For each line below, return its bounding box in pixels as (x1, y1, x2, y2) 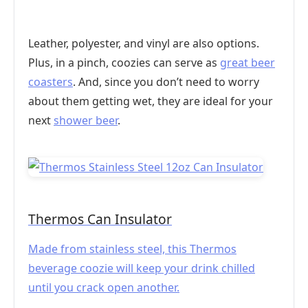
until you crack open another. (28, 280, 179, 295)
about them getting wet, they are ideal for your (28, 93, 273, 109)
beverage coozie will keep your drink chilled (28, 261, 255, 276)
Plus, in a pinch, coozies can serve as (28, 55, 220, 70)
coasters (28, 74, 73, 89)
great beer (220, 55, 275, 70)
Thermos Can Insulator (28, 210, 172, 228)
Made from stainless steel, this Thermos (28, 241, 236, 256)
